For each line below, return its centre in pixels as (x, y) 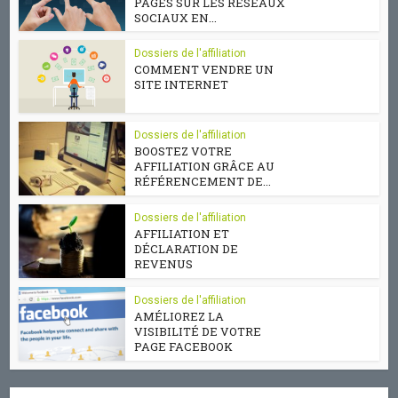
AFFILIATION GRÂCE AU (205, 166)
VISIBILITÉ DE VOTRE (198, 331)
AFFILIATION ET (182, 234)
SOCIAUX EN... (176, 18)
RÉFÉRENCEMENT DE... (203, 181)
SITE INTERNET (182, 84)
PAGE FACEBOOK (184, 346)
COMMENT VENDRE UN (204, 69)
